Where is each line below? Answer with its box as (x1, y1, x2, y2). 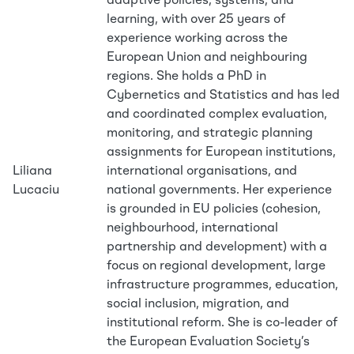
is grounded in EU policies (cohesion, (107, 203, 321, 216)
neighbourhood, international (107, 222, 278, 235)
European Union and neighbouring (107, 51, 307, 64)
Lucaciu (13, 184, 59, 197)
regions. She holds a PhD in (107, 70, 266, 83)
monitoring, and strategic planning (107, 127, 313, 140)
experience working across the (107, 32, 288, 45)
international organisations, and (107, 165, 297, 178)
